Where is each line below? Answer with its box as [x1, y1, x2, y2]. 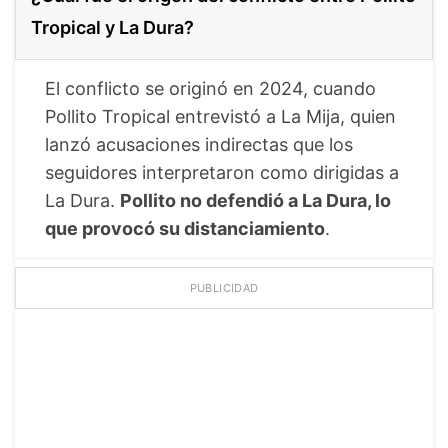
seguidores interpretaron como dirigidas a [45, 161, 399, 183]
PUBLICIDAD [189, 280, 259, 295]
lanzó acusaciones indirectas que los [45, 133, 353, 155]
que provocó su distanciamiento [45, 217, 325, 239]
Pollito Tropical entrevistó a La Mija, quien [45, 105, 396, 127]
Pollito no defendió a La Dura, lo [120, 189, 391, 211]
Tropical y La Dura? [31, 16, 194, 38]
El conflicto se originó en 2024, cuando [45, 77, 376, 99]
